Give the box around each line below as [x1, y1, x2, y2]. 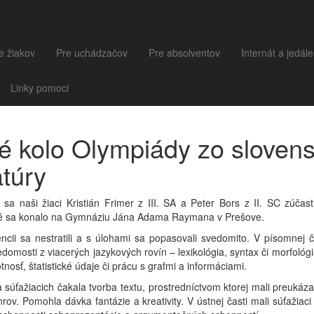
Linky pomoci [11, 81, 69, 95]
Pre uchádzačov [56, 46, 128, 60]
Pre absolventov [149, 46, 220, 60]
